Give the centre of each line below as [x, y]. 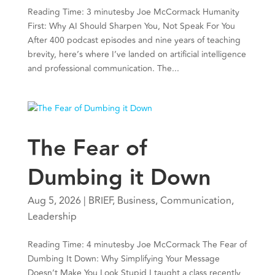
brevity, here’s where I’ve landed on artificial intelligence [137, 55]
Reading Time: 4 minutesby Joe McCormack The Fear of [137, 245]
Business [136, 201]
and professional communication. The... [103, 69]
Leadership [52, 217]
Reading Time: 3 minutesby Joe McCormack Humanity [133, 12]
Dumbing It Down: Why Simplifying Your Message [123, 259]
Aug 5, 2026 [54, 201]
